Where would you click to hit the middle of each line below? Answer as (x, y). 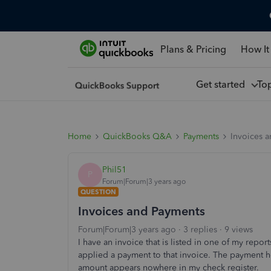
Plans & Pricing (193, 49)
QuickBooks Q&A (137, 136)
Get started (223, 84)
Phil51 (114, 169)
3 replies (200, 230)
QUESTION (98, 192)
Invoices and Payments (142, 211)
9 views (239, 230)
